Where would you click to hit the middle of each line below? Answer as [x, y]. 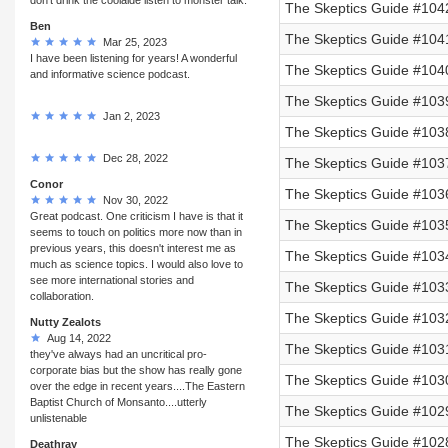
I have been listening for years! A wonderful [133, 57]
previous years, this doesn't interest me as [133, 247]
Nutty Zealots [65, 321]
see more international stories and [112, 279]
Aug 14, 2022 [76, 337]
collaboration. [62, 295]
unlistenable [58, 417]
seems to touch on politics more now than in [136, 231]
